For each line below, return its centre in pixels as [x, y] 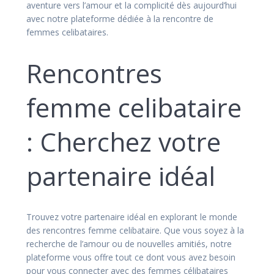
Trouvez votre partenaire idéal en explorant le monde [132, 217]
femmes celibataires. [67, 32]
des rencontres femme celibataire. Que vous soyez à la [135, 230]
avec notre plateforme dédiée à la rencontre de [120, 18]
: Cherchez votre [124, 141]
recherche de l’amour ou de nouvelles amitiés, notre [129, 243]
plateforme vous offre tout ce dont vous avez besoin [131, 257]
